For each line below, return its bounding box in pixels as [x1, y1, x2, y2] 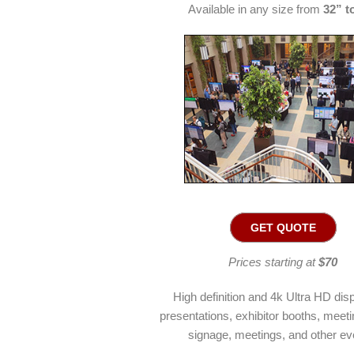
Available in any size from [187, 2, 323, 16]
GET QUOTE [250, 221, 316, 234]
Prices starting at [228, 255, 318, 269]
